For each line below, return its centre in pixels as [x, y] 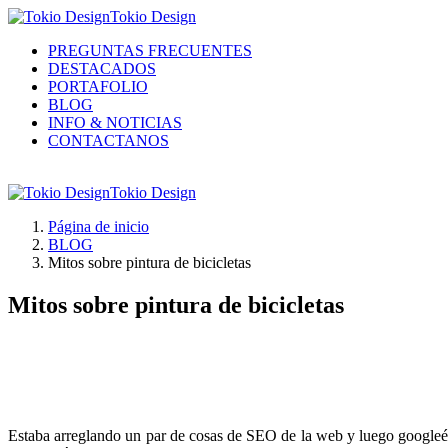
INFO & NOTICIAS [115, 122]
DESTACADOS [102, 68]
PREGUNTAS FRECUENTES [150, 50]
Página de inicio [98, 226]
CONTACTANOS [108, 140]
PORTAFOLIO [98, 86]
